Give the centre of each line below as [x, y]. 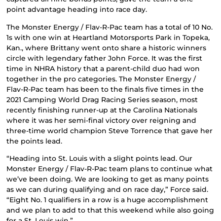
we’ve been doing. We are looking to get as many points [108, 179]
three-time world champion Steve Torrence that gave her [110, 130]
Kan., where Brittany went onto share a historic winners [107, 48]
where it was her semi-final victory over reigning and [102, 120]
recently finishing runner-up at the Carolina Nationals [102, 110]
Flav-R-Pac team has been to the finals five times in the [105, 89]
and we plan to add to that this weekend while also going [110, 210]
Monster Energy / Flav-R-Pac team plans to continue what [110, 168]
